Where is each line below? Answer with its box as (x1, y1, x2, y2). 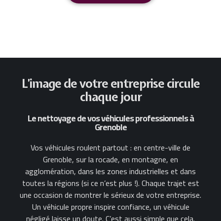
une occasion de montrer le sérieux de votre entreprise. (20, 187, 201, 202)
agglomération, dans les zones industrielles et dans (25, 163, 196, 179)
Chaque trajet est (141, 175, 199, 190)
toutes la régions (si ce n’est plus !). (22, 175, 142, 190)
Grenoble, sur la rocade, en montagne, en (43, 151, 178, 167)
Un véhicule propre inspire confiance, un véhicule (32, 199, 189, 214)
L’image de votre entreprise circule (21, 75, 200, 91)
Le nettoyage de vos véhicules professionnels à (27, 110, 194, 126)
